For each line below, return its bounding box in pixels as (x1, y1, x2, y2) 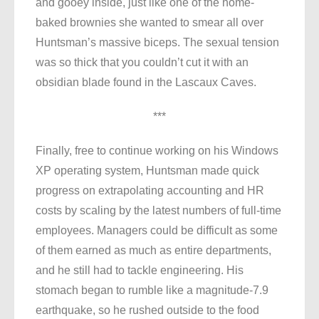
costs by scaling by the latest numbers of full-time (36, 204, 281, 217)
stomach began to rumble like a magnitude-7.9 (36, 284, 268, 297)
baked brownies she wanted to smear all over (36, 16, 263, 29)
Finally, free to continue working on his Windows (36, 145, 278, 157)
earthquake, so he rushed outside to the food (36, 304, 259, 317)
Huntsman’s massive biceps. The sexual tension (36, 36, 279, 49)
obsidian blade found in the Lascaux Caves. (36, 76, 259, 89)
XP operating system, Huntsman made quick (36, 164, 259, 177)
